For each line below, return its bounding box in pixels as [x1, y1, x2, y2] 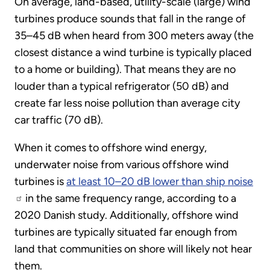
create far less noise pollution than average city [14, 96, 240, 110]
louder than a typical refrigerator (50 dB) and [14, 80, 229, 93]
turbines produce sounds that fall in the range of [14, 12, 246, 26]
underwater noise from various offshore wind [14, 158, 229, 172]
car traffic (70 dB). [14, 113, 103, 127]
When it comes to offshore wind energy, [14, 141, 207, 155]
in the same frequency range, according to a [23, 192, 236, 206]
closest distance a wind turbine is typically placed [14, 46, 252, 60]
